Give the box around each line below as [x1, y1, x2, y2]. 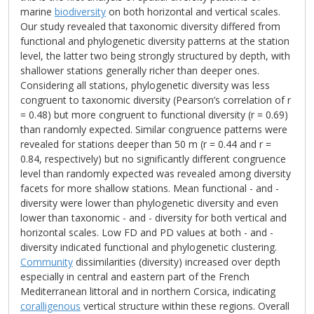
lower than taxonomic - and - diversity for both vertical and [20, 211, 287, 224]
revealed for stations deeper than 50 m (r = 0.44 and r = [20, 137, 271, 151]
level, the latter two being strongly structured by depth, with [20, 49, 290, 62]
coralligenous [20, 299, 81, 313]
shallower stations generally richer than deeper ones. [20, 64, 259, 77]
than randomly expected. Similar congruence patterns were [20, 123, 287, 136]
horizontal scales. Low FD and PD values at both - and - [20, 226, 273, 239]
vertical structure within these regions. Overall [81, 299, 289, 313]
